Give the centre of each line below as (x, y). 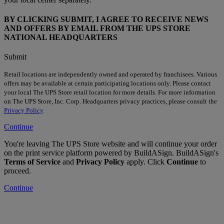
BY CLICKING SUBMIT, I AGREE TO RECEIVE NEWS (106, 19)
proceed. (17, 171)
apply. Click (145, 162)
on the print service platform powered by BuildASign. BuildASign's (111, 153)
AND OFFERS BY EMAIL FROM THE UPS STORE (97, 28)
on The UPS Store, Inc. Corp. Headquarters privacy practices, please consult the (110, 101)
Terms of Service (32, 162)
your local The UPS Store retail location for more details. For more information (110, 92)
